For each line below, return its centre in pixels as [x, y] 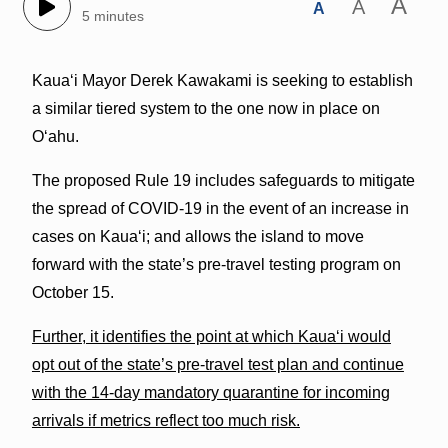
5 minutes [112, 16]
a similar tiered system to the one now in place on [205, 108]
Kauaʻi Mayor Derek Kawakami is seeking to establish [222, 80]
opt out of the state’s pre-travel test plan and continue [217, 364]
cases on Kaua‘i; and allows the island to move [197, 236]
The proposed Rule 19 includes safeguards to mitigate [223, 180]
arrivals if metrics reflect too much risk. [165, 420]
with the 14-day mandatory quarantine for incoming [210, 392]
